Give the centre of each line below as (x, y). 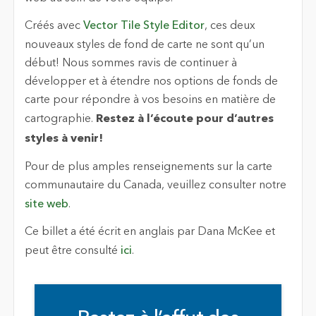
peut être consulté (72, 251)
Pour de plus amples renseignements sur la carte (148, 167)
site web (46, 204)
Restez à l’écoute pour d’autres (184, 120)
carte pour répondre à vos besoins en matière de (150, 101)
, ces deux (230, 26)
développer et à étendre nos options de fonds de (151, 82)
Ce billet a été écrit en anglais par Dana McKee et (150, 232)
